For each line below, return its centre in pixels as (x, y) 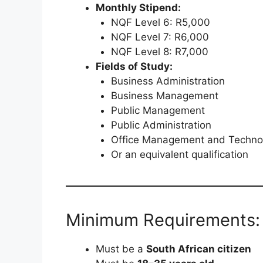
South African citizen (199, 249)
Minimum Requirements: (163, 220)
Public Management (158, 111)
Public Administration (161, 125)
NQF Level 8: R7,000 (159, 52)
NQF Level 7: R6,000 (160, 37)
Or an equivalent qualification (179, 155)
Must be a (121, 249)
